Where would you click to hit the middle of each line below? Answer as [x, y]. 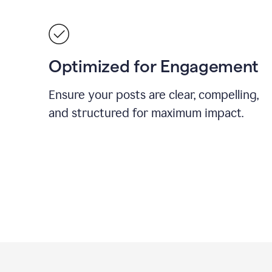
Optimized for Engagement [154, 66]
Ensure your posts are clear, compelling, [154, 95]
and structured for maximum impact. [146, 113]
